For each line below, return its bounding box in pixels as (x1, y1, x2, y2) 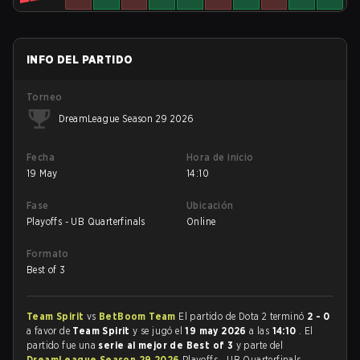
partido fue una (27, 339, 99, 351)
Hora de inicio (186, 151, 254, 163)
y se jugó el (133, 325, 186, 337)
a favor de (27, 325, 73, 337)
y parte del (235, 339, 284, 351)
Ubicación (186, 199, 234, 211)
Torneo (27, 91, 63, 103)
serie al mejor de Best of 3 (98, 339, 236, 351)
